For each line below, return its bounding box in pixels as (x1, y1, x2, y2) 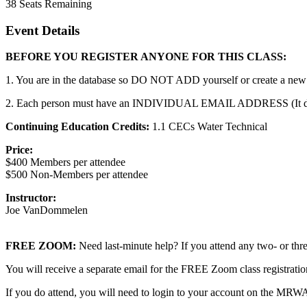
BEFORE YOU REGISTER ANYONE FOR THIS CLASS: (5, 51, 286, 63)
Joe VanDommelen (5, 204, 88, 217)
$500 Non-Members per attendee (5, 169, 148, 181)
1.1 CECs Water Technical (152, 121, 267, 133)
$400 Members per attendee (5, 156, 125, 169)
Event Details (5, 23, 79, 38)
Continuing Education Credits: (5, 121, 152, 133)
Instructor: (5, 192, 56, 204)
